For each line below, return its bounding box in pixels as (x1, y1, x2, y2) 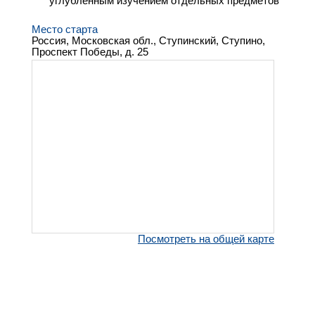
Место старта (32, 23, 98, 35)
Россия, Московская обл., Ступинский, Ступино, (32, 34, 265, 46)
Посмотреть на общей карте (138, 233, 274, 245)
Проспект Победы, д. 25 (32, 46, 148, 58)
